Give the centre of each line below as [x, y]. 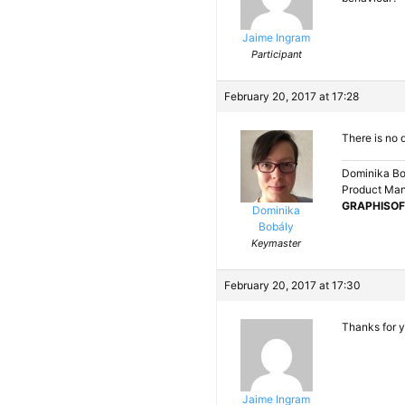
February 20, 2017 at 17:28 [292, 96]
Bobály [276, 226]
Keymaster [276, 243]
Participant [276, 54]
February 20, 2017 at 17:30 [292, 285]
